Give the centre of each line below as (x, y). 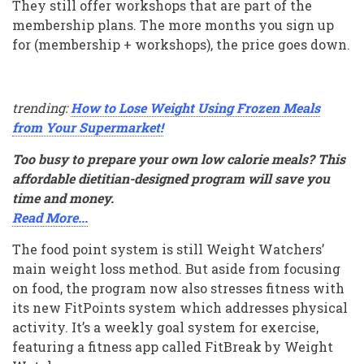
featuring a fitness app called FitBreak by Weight (173, 346)
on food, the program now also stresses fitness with (178, 288)
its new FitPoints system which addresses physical (180, 307)
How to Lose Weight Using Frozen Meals (195, 107)
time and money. (63, 197)
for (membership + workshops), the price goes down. (181, 44)
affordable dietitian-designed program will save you (171, 178)
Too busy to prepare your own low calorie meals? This (179, 158)
